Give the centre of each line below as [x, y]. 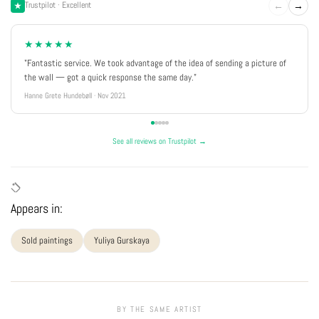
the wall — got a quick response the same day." [110, 77]
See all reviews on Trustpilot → [159, 141]
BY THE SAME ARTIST [159, 309]
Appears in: [37, 208]
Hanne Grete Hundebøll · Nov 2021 [75, 95]
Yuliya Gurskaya [122, 240]
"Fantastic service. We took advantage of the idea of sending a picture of [155, 63]
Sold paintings [47, 240]
